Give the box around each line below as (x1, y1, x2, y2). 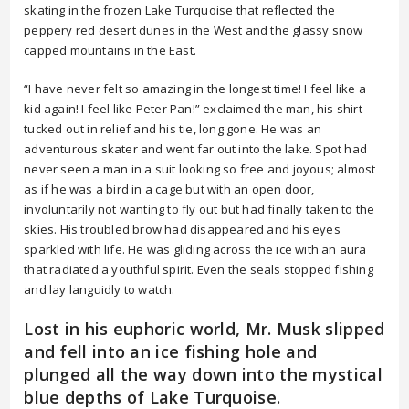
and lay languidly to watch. (24, 281, 175, 298)
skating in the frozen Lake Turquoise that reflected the (24, 2, 336, 18)
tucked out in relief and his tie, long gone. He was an (24, 121, 322, 137)
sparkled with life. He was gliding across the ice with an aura (24, 241, 367, 257)
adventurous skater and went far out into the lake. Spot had (24, 141, 368, 157)
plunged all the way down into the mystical (24, 363, 383, 385)
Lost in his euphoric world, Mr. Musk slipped (24, 318, 385, 340)
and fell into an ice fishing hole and (24, 341, 318, 362)
